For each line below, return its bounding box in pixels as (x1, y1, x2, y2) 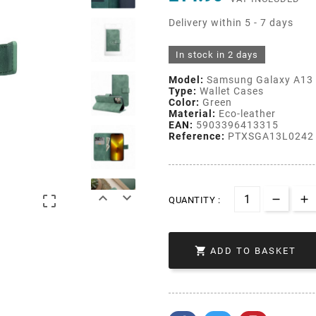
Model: (169, 73, 204, 85)
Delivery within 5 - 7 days (169, 16, 293, 28)
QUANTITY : (169, 194, 220, 205)
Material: (169, 107, 216, 119)
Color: (169, 96, 200, 108)
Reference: (169, 130, 225, 142)
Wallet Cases (197, 85, 264, 97)
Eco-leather (216, 107, 276, 119)
